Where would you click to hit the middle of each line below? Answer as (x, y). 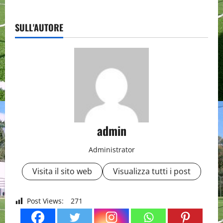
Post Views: (45, 201)
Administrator (111, 150)
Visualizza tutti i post (152, 171)
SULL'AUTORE (39, 28)
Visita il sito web (62, 171)
